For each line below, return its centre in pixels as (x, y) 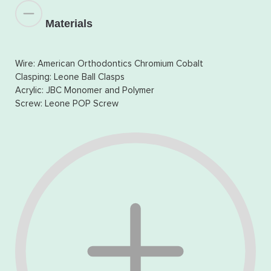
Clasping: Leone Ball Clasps (70, 77)
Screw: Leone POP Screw (67, 103)
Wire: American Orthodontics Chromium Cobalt (109, 64)
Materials (69, 23)
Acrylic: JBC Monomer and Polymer (85, 90)
